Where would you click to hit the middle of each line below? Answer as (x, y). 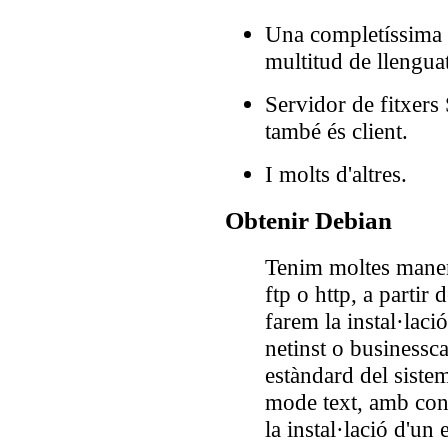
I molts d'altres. (336, 174)
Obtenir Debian (308, 221)
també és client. (336, 131)
